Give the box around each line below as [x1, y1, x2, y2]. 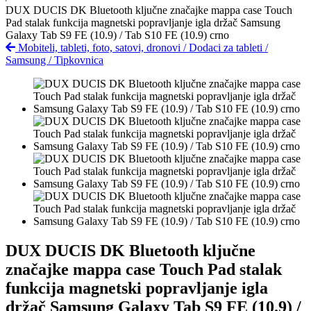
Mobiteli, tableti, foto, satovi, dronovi [15, 42, 183, 53]
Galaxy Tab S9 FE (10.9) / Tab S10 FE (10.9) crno [6, 29, 229, 41]
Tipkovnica [54, 54, 103, 66]
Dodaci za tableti [189, 42, 265, 53]
